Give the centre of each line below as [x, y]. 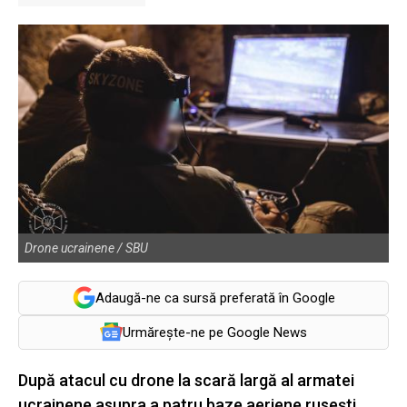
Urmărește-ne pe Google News [215, 332]
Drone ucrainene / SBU [86, 248]
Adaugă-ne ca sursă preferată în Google [215, 298]
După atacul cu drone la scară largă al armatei [186, 380]
